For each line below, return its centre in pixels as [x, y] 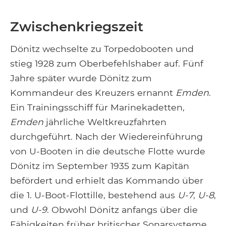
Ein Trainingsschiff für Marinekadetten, [97, 107]
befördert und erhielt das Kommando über [107, 180]
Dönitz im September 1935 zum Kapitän [100, 165]
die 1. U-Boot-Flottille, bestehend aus [94, 195]
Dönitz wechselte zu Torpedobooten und [102, 48]
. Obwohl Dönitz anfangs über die [122, 209]
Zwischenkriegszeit [77, 26]
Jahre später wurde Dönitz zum [81, 78]
